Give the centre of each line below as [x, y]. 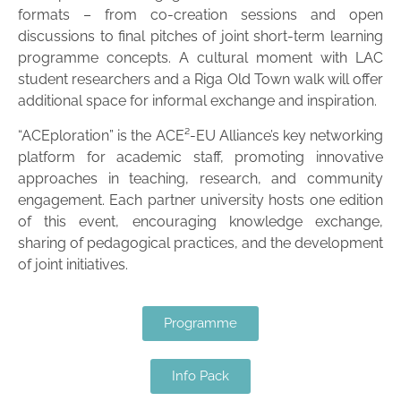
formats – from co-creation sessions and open [200, 15]
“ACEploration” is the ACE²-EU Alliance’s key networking [200, 135]
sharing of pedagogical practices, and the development [200, 243]
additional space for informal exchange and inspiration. [197, 101]
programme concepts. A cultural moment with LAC [200, 58]
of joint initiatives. [73, 264]
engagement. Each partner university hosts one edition [200, 200]
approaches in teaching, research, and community [200, 178]
